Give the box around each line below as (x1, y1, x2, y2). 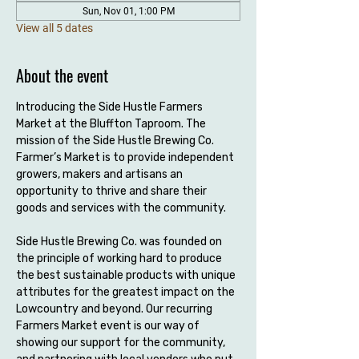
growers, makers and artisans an (16, 167, 185, 181)
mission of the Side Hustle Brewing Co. (16, 134, 216, 147)
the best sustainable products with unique (16, 268, 238, 282)
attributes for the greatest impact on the (16, 285, 237, 299)
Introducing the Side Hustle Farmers (16, 100, 205, 114)
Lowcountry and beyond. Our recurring (16, 302, 215, 316)
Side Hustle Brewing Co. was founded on (16, 235, 224, 248)
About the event (16, 63, 108, 87)
